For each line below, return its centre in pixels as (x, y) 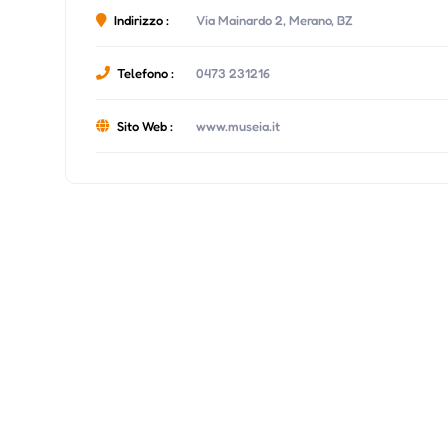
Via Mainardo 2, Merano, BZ (275, 19)
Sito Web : (145, 125)
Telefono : (146, 72)
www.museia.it (238, 125)
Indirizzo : (142, 19)
